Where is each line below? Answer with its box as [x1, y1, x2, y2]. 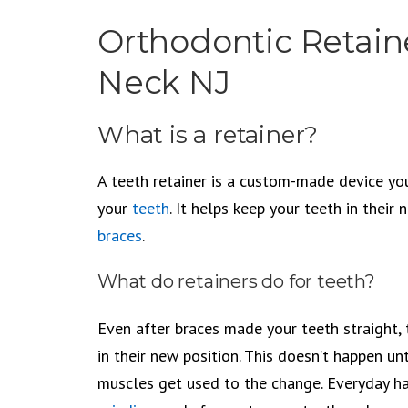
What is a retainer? [97, 120, 319, 149]
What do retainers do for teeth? [97, 270, 375, 292]
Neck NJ [97, 63, 230, 102]
